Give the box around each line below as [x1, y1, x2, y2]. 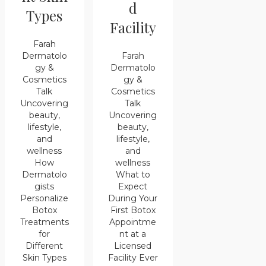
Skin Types [22, 252, 66, 264]
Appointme [109, 217, 157, 227]
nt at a [119, 229, 147, 239]
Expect [118, 181, 148, 192]
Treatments [20, 217, 69, 228]
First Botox [110, 205, 156, 216]
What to [115, 169, 150, 180]
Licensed [114, 240, 152, 251]
